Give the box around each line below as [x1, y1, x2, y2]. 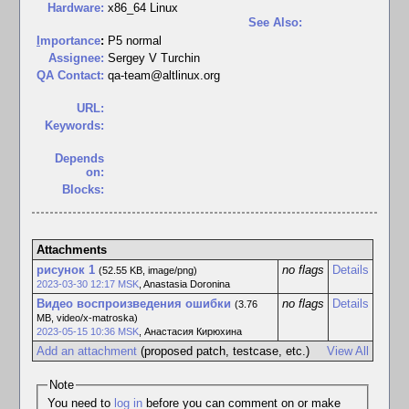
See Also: [248, 16, 302, 29]
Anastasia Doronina [142, 278, 230, 289]
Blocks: [62, 183, 104, 196]
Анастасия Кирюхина [143, 326, 242, 337]
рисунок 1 [36, 263, 95, 277]
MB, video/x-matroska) [36, 312, 138, 323]
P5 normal [108, 34, 162, 47]
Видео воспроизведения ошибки [36, 297, 231, 310]
